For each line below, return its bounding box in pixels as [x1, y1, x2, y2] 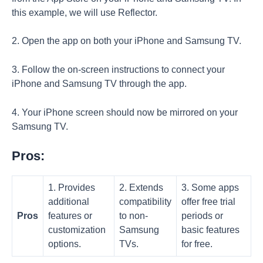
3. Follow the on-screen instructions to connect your [12, 65, 225, 75]
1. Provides [48, 182, 95, 193]
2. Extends [119, 182, 163, 193]
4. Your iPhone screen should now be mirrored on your [12, 107, 238, 118]
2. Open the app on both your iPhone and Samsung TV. [12, 36, 241, 46]
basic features [181, 224, 240, 235]
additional [48, 196, 89, 207]
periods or [181, 210, 223, 221]
